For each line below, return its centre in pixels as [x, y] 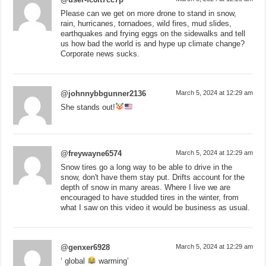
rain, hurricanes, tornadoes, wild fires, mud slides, [146, 23]
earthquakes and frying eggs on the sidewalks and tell [153, 33]
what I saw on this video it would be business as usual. [156, 207]
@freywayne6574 [91, 153]
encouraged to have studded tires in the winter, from [150, 197]
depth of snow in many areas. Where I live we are [146, 187]
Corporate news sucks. [100, 53]
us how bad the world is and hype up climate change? [153, 43]
